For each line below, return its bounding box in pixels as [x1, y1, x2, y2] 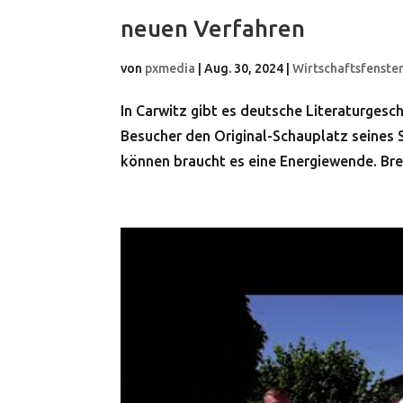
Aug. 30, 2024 [204, 61, 284, 76]
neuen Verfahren [121, 15, 306, 42]
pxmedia [145, 61, 196, 76]
